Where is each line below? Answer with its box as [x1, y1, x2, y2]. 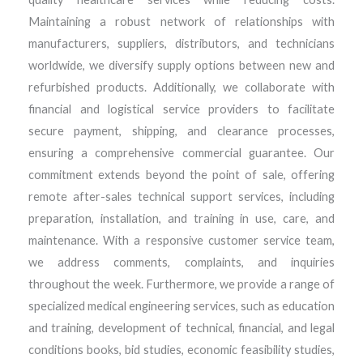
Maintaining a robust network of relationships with [28, 15, 335, 29]
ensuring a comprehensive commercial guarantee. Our [28, 146, 335, 160]
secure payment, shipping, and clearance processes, [28, 124, 335, 139]
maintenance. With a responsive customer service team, [28, 233, 335, 248]
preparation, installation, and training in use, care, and [28, 211, 335, 226]
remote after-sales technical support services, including [28, 190, 335, 204]
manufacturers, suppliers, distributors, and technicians [28, 36, 335, 51]
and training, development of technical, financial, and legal [28, 321, 335, 335]
